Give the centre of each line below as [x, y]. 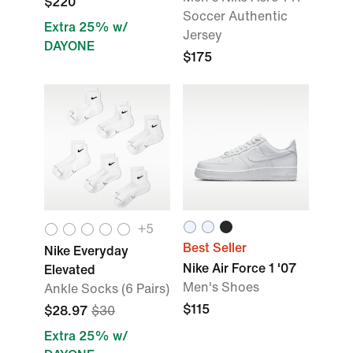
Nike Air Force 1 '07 [240, 268]
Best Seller [215, 248]
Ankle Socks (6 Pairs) [107, 289]
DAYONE [69, 46]
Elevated [70, 270]
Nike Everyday [86, 251]
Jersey [203, 35]
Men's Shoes [221, 287]
